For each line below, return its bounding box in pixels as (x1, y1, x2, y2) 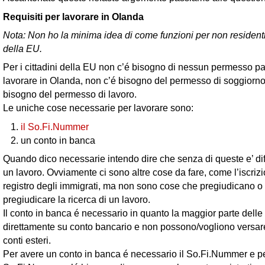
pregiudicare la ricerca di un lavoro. (3, 194, 150, 205)
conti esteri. (3, 235, 51, 246)
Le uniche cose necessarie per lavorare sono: (3, 102, 193, 114)
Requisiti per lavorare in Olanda (3, 11, 144, 22)
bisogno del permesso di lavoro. (3, 89, 137, 100)
